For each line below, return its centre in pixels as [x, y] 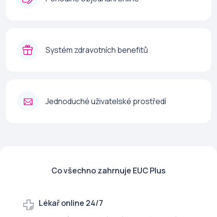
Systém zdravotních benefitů [97, 50]
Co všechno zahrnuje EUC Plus [108, 171]
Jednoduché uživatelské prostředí [106, 101]
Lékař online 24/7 [71, 203]
